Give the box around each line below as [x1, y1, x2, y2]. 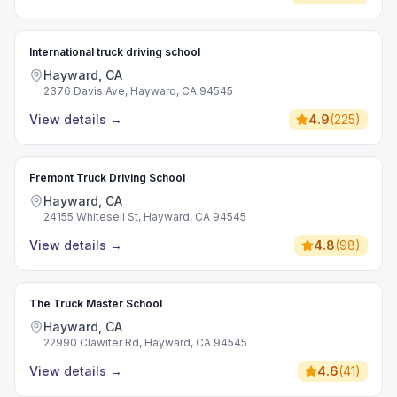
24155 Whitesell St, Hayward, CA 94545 [43, 210, 246, 223]
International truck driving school [29, 45, 200, 58]
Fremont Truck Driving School [29, 171, 185, 184]
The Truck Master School [29, 297, 162, 310]
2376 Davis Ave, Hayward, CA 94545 [43, 84, 233, 97]
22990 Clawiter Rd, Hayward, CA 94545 [43, 336, 247, 349]
